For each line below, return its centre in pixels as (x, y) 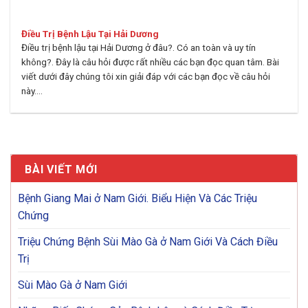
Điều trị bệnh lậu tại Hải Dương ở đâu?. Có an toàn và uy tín (139, 48)
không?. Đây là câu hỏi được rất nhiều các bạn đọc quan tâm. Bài (151, 62)
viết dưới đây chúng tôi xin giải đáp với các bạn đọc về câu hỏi (146, 77)
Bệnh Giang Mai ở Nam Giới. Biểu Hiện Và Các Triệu (137, 198)
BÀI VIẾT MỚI (61, 169)
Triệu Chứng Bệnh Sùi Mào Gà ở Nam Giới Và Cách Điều (148, 241)
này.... (32, 91)
